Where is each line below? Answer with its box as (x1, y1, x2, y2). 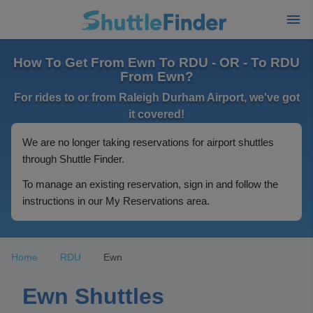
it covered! (129, 108, 184, 120)
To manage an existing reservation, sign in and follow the (22, 178, 278, 190)
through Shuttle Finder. (22, 153, 124, 165)
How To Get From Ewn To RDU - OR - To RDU (13, 55, 300, 70)
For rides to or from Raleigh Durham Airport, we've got (13, 92, 300, 103)
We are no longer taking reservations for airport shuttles (22, 136, 274, 148)
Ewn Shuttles (22, 284, 164, 309)
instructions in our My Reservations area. (22, 195, 210, 207)
